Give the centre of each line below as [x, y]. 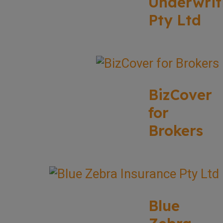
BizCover [180, 95]
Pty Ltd [175, 20]
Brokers [176, 131]
